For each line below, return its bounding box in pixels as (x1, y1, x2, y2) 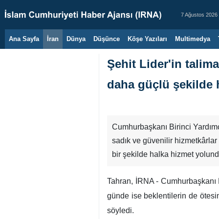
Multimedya (175, 35, 210, 43)
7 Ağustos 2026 (181, 12, 218, 18)
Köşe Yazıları (128, 35, 167, 43)
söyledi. (107, 206, 134, 215)
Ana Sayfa (9, 35, 39, 43)
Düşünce (93, 35, 120, 43)
